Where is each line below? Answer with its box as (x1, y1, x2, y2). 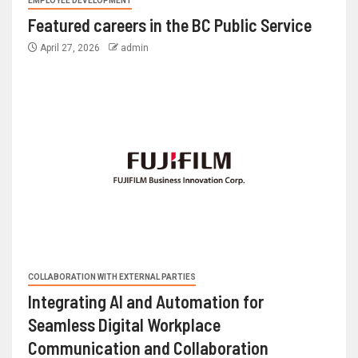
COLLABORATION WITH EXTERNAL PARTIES (28, 272, 196, 282)
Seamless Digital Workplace (28, 314, 221, 336)
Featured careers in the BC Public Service (28, 14, 312, 36)
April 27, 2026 (38, 42, 102, 54)
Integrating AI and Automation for (28, 291, 264, 312)
